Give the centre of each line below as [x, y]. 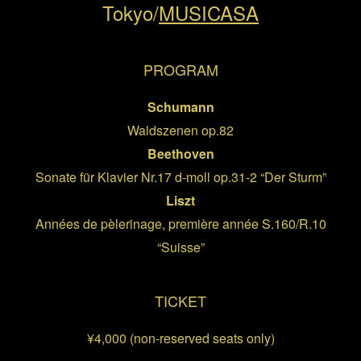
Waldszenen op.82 [180, 130]
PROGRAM [180, 69]
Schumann [180, 107]
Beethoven [180, 154]
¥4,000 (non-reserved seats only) [180, 338]
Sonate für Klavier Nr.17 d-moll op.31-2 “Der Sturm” [180, 177]
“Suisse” [180, 247]
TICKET [180, 301]
